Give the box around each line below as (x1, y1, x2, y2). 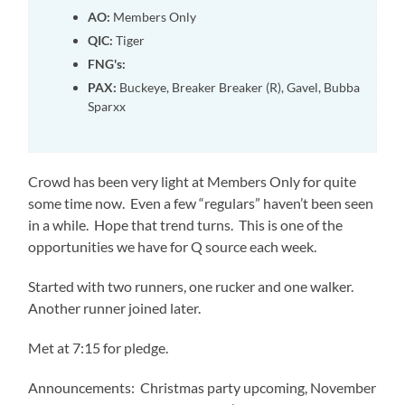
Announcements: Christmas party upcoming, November (28, 378, 377, 396)
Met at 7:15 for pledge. (28, 338, 169, 356)
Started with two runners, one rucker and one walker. (28, 277, 357, 295)
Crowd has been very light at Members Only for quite (28, 172, 357, 190)
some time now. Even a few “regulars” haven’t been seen (28, 193, 374, 212)
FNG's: (88, 55, 127, 71)
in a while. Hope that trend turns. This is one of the (28, 215, 344, 233)
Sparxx (88, 98, 127, 114)
